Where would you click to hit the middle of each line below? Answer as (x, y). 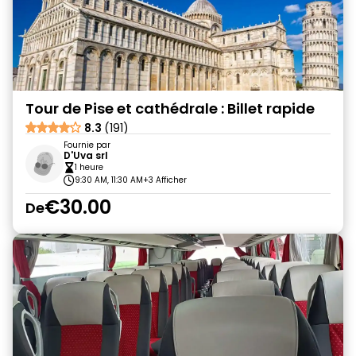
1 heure (89, 167)
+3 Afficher (165, 180)
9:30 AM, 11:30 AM (109, 180)
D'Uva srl (86, 155)
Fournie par (87, 145)
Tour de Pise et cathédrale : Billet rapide (170, 108)
